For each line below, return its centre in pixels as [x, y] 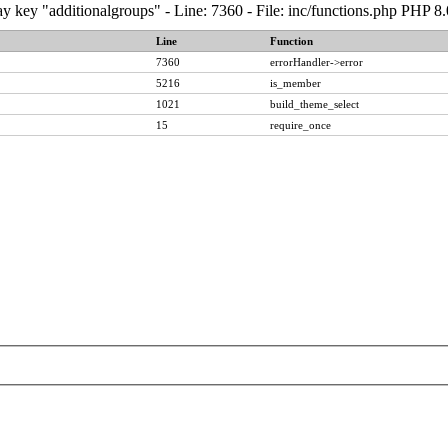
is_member [295, 83]
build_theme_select [314, 104]
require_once [300, 125]
